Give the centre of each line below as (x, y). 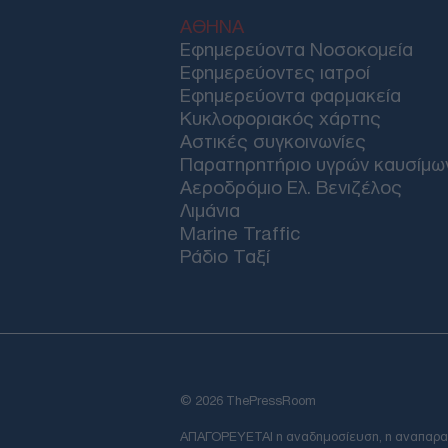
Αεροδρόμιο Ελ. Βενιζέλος (291, 187)
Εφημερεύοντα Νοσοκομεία (296, 49)
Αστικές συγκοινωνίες (273, 141)
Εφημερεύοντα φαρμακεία (290, 95)
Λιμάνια (210, 210)
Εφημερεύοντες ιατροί (275, 72)
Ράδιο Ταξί (225, 256)
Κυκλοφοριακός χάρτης (280, 118)
